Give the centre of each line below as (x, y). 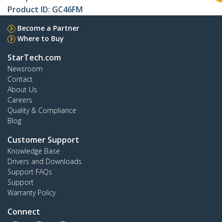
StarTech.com (34, 58)
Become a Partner (48, 28)
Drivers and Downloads (45, 162)
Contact (20, 79)
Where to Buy (41, 39)
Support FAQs (30, 172)
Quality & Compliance (42, 111)
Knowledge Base (34, 151)
